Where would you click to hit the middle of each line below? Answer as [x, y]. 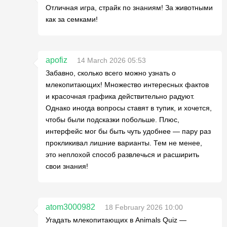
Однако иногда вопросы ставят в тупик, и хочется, [129, 108]
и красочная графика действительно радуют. [120, 96]
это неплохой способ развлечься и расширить [122, 155]
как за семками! [72, 19]
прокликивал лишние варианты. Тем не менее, [124, 143]
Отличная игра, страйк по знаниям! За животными [129, 8]
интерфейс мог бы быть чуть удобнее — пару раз [128, 131]
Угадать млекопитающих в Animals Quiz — [116, 220]
